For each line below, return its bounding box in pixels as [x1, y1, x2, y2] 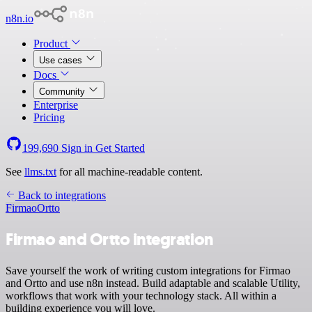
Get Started [95, 142, 145, 154]
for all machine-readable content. [56, 166, 203, 178]
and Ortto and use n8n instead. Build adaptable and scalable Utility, [6, 276, 300, 289]
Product [33, 38, 70, 49]
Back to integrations [15, 189, 106, 201]
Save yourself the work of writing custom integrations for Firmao [6, 264, 290, 276]
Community [39, 86, 88, 97]
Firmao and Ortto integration [6, 228, 214, 251]
